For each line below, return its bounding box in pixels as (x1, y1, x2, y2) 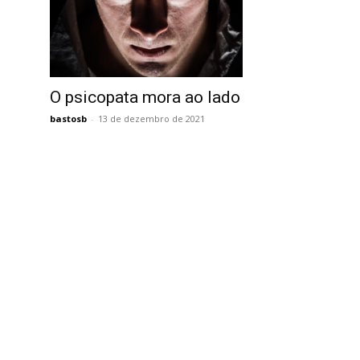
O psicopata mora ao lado (50, 88, 240, 107)
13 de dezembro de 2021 (98, 112, 205, 125)
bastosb (50, 112, 87, 125)
